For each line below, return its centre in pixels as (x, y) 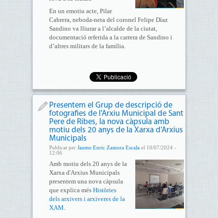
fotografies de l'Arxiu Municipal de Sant (116, 114)
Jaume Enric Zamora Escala (108, 147)
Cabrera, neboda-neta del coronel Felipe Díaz (108, 20)
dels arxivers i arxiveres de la (87, 199)
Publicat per (63, 147)
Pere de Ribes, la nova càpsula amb (109, 122)
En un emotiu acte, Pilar (80, 11)
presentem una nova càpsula (86, 181)
